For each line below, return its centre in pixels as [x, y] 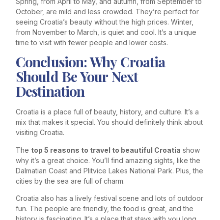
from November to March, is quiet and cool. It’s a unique [106, 32]
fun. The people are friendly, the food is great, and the [105, 208]
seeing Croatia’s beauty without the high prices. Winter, [105, 22]
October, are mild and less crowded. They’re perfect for [107, 11]
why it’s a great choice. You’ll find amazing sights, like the [108, 160]
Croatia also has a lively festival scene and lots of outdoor [110, 198]
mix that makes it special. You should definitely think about [109, 122]
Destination [50, 91]
